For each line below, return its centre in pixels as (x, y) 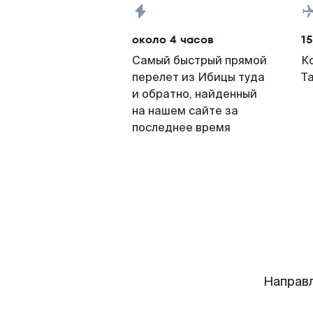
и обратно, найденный (195, 94)
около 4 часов (173, 39)
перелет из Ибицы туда (198, 77)
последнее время (181, 128)
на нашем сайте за (185, 111)
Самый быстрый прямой (199, 60)
